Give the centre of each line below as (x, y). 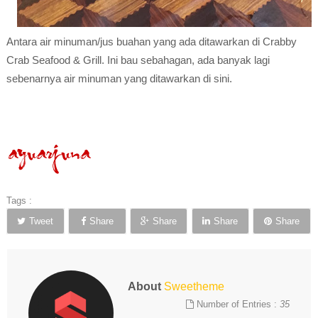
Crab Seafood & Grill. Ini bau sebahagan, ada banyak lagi (138, 60)
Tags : (19, 201)
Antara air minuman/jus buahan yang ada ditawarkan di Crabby (151, 42)
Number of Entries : (237, 304)
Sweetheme (194, 286)
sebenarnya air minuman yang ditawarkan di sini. (119, 78)
